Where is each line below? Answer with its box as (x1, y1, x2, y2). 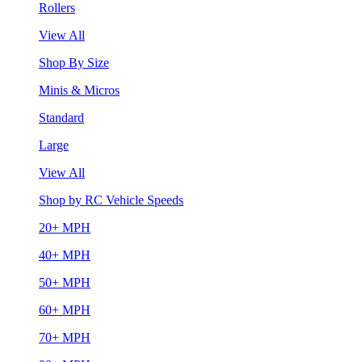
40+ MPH (39, 247, 90, 262)
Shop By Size (39, 55, 109, 69)
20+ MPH (39, 220, 90, 234)
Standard (39, 110, 84, 124)
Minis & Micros (39, 82, 120, 97)
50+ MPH (39, 275, 90, 289)
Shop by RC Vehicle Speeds (39, 192, 183, 207)
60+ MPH (39, 302, 90, 317)
